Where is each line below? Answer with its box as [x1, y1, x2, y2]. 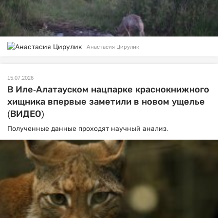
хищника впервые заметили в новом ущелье [7, 97, 205, 107]
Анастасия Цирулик [87, 43, 139, 50]
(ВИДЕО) [7, 109, 44, 119]
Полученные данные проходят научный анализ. [7, 125, 168, 133]
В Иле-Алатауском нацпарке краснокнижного [7, 85, 209, 95]
